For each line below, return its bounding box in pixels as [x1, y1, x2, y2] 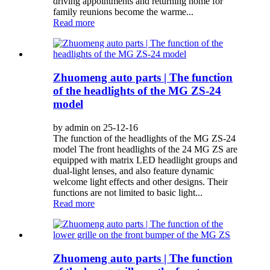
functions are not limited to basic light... [53, 187, 202, 198]
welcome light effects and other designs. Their [53, 176, 228, 187]
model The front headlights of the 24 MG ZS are [53, 143, 237, 154]
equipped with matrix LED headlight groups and [53, 154, 237, 165]
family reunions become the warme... [53, 7, 193, 17]
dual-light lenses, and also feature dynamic [53, 165, 214, 176]
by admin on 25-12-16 [53, 122, 138, 133]
